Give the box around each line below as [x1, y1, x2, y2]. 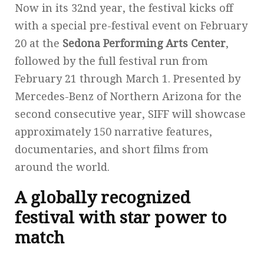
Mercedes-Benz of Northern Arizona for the [15, 90, 242, 103]
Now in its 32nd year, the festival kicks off [15, 1, 233, 14]
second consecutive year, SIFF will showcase [15, 107, 246, 120]
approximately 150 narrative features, [15, 125, 212, 138]
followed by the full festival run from [15, 54, 208, 67]
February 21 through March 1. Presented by [15, 72, 240, 85]
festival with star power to [15, 207, 227, 227]
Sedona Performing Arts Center [62, 37, 226, 49]
